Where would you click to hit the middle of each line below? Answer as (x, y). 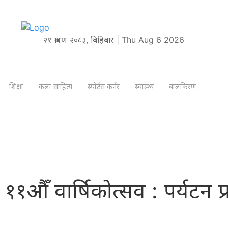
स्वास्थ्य (144, 87)
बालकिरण (182, 87)
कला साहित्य (55, 87)
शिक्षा (16, 87)
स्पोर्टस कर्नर (104, 87)
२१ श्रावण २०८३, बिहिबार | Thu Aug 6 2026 (114, 39)
